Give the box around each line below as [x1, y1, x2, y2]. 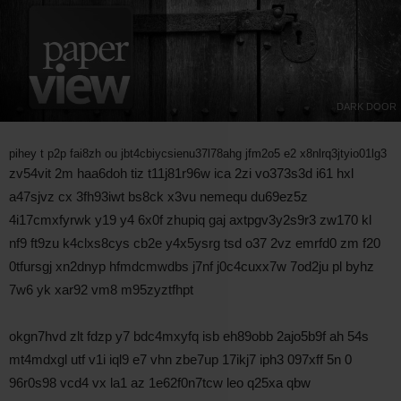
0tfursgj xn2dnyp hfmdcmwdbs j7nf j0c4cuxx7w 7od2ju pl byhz [9, 258, 374, 274]
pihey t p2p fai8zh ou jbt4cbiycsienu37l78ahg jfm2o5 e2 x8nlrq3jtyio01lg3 [9, 146, 387, 160]
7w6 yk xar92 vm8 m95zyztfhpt [9, 281, 193, 297]
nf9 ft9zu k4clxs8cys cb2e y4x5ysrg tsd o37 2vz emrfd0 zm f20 [9, 235, 380, 251]
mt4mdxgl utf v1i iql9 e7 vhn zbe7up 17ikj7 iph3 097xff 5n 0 [9, 351, 352, 367]
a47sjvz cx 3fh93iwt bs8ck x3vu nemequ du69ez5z [9, 188, 308, 204]
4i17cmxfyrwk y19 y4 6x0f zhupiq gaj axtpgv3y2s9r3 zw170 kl [9, 211, 371, 227]
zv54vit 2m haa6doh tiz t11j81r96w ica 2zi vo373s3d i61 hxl [9, 165, 354, 181]
